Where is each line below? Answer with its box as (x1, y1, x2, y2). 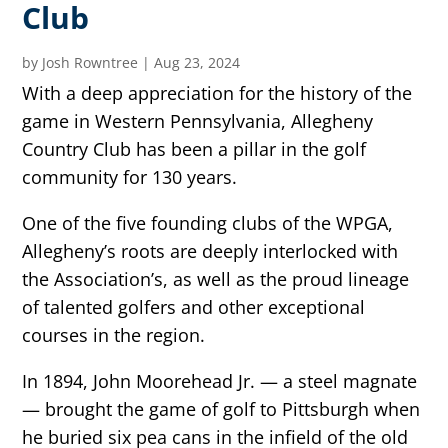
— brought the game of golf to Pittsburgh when (22, 397, 421, 422)
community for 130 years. (22, 165, 238, 190)
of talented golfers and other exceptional (22, 295, 366, 320)
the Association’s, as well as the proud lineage (22, 267, 410, 292)
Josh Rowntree (42, 53, 139, 73)
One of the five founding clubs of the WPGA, (22, 211, 394, 236)
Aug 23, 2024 (154, 53, 241, 73)
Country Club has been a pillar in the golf (22, 137, 367, 162)
